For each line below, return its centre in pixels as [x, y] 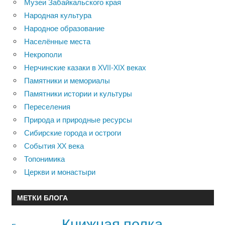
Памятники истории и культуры [78, 93]
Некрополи [43, 54]
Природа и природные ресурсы [78, 120]
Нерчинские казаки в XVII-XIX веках [85, 67]
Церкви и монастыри [60, 172]
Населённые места [57, 41]
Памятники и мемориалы [67, 80]
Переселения [47, 106]
